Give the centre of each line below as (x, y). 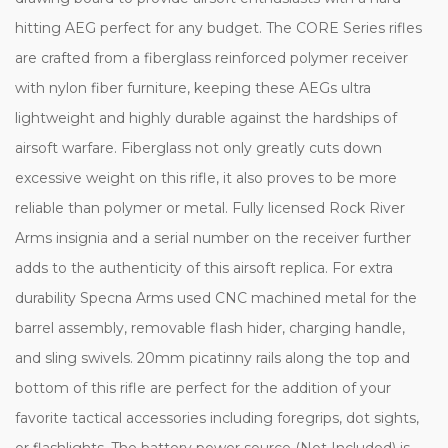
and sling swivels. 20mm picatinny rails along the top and (212, 357)
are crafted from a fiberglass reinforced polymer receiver (211, 57)
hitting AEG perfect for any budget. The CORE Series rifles (218, 27)
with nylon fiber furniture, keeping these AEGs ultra (193, 87)
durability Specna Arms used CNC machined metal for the (216, 297)
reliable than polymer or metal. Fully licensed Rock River (210, 207)
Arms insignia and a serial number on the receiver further (213, 237)
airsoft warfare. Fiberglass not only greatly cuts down (198, 147)
